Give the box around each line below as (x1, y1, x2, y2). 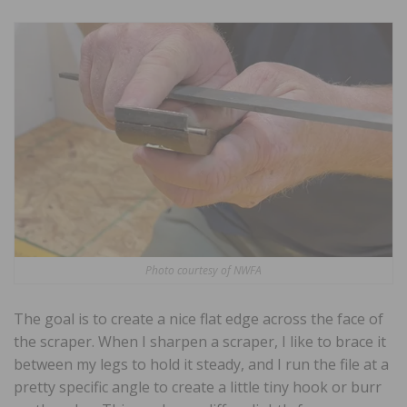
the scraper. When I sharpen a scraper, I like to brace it (14, 331, 386, 352)
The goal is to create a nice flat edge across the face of (14, 308, 383, 329)
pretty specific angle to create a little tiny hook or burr (14, 376, 382, 397)
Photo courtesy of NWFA (145, 262, 262, 278)
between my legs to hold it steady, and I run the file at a (14, 353, 389, 374)
